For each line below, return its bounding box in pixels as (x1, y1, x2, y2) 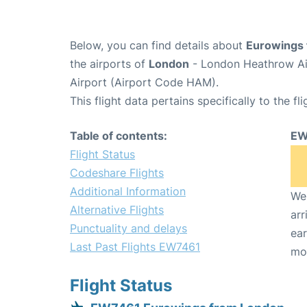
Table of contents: (70, 128, 167, 143)
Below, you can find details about (70, 38, 246, 52)
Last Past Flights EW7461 (70, 239, 200, 254)
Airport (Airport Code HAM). (70, 75, 219, 89)
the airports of (70, 56, 149, 71)
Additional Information (70, 184, 186, 198)
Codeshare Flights (70, 165, 164, 180)
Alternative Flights (70, 202, 164, 217)
